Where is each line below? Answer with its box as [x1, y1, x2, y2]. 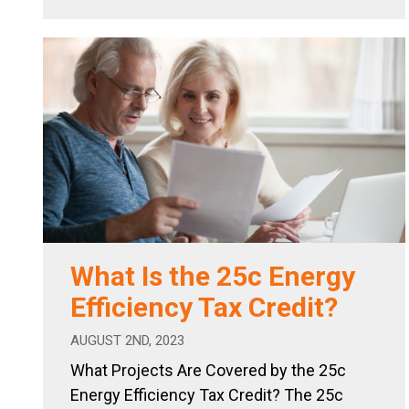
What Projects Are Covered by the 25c [70, 360, 346, 380]
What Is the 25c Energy [70, 259, 355, 292]
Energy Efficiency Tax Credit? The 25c [70, 384, 343, 404]
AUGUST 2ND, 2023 [70, 331, 184, 349]
